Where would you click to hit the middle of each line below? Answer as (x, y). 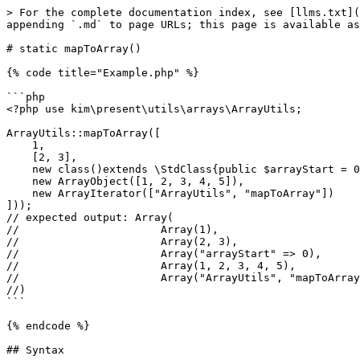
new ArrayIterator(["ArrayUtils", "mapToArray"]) (19, 193)
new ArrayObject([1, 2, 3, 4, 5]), (19, 181)
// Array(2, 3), (122, 241)
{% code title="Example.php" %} (103, 73)
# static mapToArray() (74, 49)
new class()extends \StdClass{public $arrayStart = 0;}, (19, 169)
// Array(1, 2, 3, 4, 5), (151, 266)
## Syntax (35, 350)
